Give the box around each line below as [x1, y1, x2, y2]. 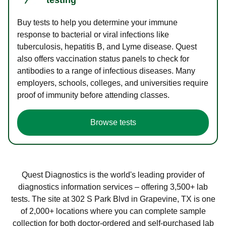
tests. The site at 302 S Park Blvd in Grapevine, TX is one [11, 194, 215, 203]
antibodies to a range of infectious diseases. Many [17, 66, 195, 75]
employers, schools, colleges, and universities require [17, 78, 208, 87]
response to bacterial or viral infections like [17, 30, 169, 39]
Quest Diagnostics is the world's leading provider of [22, 170, 204, 179]
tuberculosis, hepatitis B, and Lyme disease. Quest [17, 42, 197, 51]
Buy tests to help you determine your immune [17, 18, 178, 27]
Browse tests [90, 118, 136, 127]
